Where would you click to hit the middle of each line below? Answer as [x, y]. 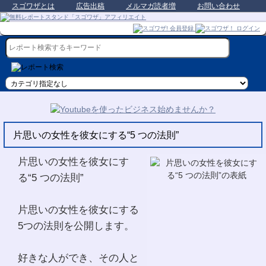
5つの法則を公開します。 [77, 225]
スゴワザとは [33, 6]
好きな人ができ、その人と [78, 257]
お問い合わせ [218, 6]
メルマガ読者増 [151, 6]
